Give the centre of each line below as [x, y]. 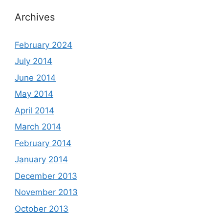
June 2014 [35, 77]
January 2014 [41, 159]
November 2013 [46, 192]
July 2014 [33, 61]
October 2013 [42, 208]
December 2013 [46, 176]
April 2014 [34, 110]
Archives [35, 17]
